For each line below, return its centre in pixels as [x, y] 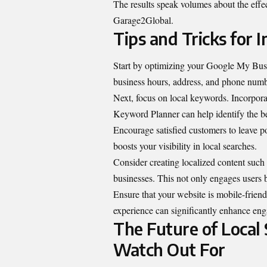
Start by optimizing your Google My [183, 66]
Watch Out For [169, 250]
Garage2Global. [143, 20]
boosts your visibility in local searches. [185, 146]
